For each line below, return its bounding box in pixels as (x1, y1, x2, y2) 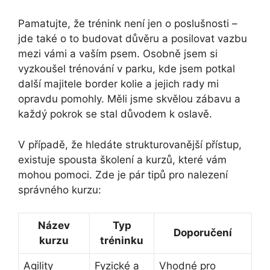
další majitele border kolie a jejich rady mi (18, 78, 219, 90)
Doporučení (174, 227, 232, 239)
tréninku (100, 234, 143, 247)
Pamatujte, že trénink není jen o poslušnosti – (18, 17, 237, 30)
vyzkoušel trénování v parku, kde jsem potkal (18, 63, 235, 75)
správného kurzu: (18, 183, 101, 196)
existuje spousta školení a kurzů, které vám (18, 153, 227, 166)
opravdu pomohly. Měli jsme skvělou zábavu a (18, 93, 240, 105)
